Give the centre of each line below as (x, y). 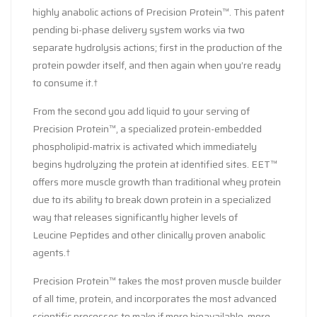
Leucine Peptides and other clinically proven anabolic (149, 235)
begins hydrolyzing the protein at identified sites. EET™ (155, 164)
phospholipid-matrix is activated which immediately (145, 146)
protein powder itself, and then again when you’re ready (157, 65)
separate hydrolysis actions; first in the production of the (157, 47)
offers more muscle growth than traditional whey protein (157, 181)
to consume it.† (65, 82)
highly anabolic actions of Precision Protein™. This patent (158, 12)
